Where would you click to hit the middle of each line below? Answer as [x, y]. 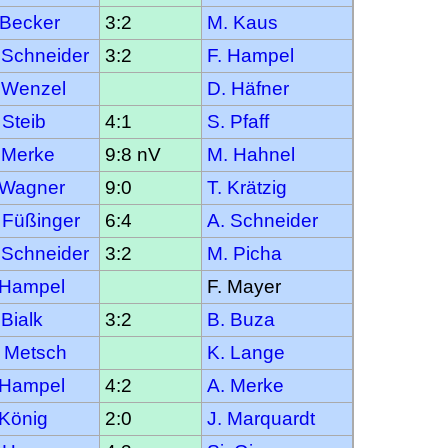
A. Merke [245, 385]
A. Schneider [262, 220]
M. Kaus [242, 22]
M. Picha [244, 253]
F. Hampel [250, 55]
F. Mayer [244, 286]
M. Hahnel [251, 154]
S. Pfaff [238, 121]
